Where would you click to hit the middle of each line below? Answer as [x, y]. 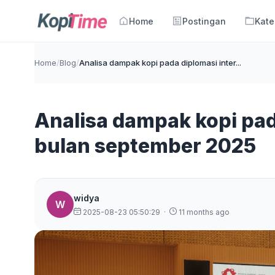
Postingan [204, 21]
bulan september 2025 [145, 146]
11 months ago [203, 212]
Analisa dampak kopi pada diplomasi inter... [160, 63]
